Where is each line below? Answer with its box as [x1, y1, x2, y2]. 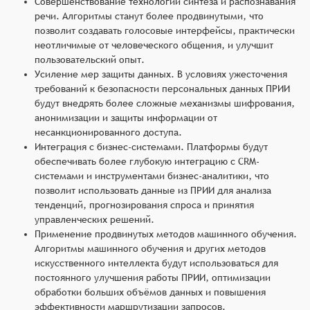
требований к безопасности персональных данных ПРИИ [35, 82, 290, 94]
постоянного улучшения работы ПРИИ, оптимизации [35, 271, 271, 283]
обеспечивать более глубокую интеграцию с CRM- [35, 155, 259, 167]
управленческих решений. [35, 213, 154, 225]
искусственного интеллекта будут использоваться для [35, 257, 278, 268]
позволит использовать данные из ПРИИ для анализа [35, 184, 271, 196]
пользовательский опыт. [35, 53, 145, 65]
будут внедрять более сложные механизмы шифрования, [35, 97, 295, 109]
